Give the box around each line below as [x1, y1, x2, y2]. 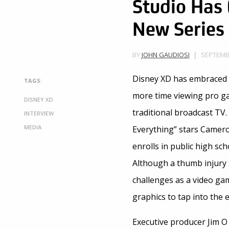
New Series [132, 13, 224, 42]
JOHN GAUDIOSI [141, 50, 190, 60]
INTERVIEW [24, 109, 54, 117]
